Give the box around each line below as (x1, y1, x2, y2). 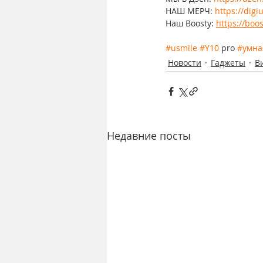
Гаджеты (211, 57, 245, 69)
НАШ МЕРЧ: (166, 5, 215, 17)
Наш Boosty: (166, 18, 216, 29)
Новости (168, 57, 201, 69)
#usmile (166, 42, 197, 54)
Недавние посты (107, 129, 191, 143)
